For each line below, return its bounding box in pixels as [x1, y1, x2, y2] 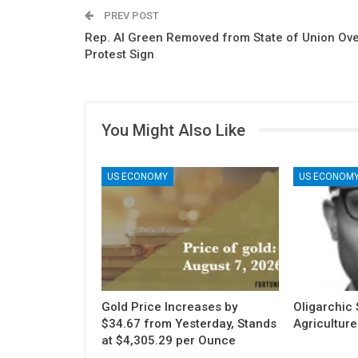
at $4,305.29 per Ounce [101, 333, 236, 348]
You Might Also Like [101, 120, 245, 140]
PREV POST [101, 9, 159, 22]
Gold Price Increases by [101, 300, 237, 315]
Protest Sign [85, 46, 154, 62]
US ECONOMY [107, 171, 168, 183]
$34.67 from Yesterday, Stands [101, 316, 276, 332]
